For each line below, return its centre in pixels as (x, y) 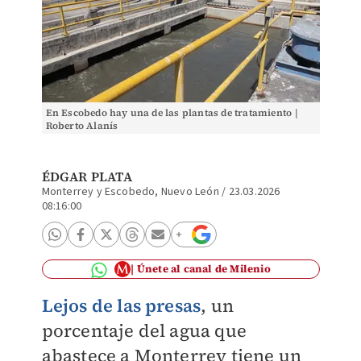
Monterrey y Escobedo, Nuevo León (130, 192)
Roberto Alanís (82, 126)
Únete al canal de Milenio (203, 269)
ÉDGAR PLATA (87, 176)
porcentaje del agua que (144, 330)
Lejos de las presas (121, 305)
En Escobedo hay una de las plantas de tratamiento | (172, 113)
